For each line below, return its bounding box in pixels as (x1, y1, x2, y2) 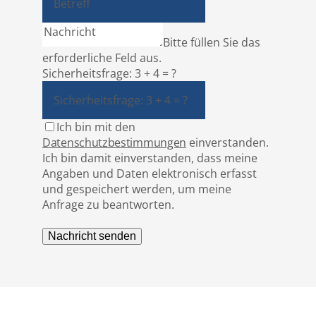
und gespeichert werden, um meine (42, 181, 231, 197)
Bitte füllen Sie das (163, 35, 260, 51)
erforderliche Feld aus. (42, 50, 162, 66)
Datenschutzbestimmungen (42, 135, 187, 151)
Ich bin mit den (56, 119, 135, 135)
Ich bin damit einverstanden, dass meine (42, 150, 257, 166)
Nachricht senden (48, 230, 136, 243)
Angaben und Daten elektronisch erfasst (42, 166, 257, 182)
